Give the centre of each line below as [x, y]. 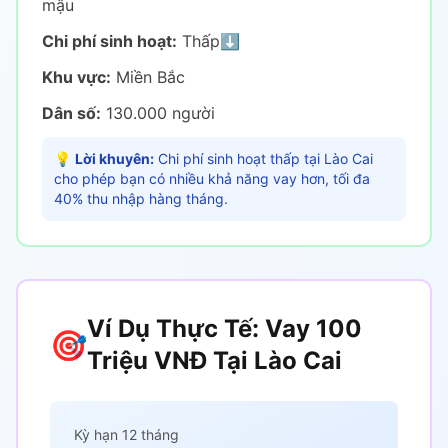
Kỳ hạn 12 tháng [126, 434]
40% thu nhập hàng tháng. [141, 198]
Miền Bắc [148, 77]
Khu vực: [76, 77]
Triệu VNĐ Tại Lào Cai [214, 360]
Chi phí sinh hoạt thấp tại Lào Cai [263, 158]
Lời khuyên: [114, 158]
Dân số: [71, 113]
